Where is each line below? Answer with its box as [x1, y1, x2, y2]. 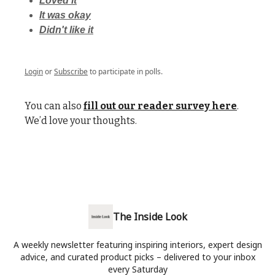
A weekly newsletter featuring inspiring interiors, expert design [13, 239, 262, 251]
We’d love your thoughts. [25, 115, 137, 127]
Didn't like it [39, 25, 93, 36]
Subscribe [54, 66, 88, 77]
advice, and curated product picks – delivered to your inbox [20, 251, 255, 263]
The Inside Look [112, 210, 187, 224]
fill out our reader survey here [83, 100, 237, 112]
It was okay [39, 10, 91, 21]
